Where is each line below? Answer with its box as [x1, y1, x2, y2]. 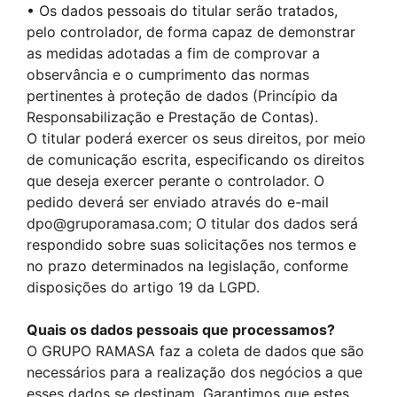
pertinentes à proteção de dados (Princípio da [27, 87, 338, 105]
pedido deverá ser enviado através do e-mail [27, 193, 329, 211]
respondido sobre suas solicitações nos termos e [27, 236, 356, 253]
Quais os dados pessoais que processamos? [27, 321, 335, 339]
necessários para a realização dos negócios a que [27, 363, 362, 381]
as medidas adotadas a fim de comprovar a [27, 44, 320, 62]
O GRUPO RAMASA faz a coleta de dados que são [27, 342, 364, 360]
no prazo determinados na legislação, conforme [27, 257, 348, 275]
